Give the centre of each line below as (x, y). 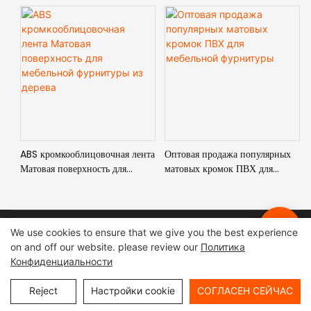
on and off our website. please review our (106, 247)
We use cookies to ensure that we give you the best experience (154, 232)
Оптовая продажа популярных (228, 154)
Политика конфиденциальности (172, 256)
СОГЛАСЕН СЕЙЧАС (245, 291)
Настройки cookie (133, 291)
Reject (43, 291)
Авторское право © (56, 237)
